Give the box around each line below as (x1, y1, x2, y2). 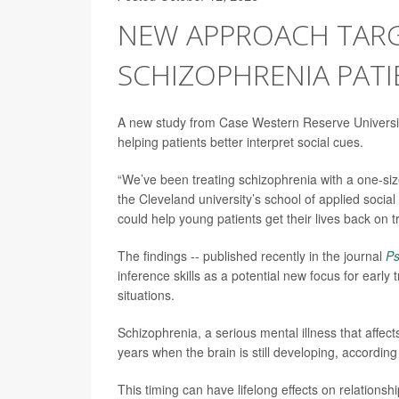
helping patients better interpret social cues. (118, 133, 363, 151)
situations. (118, 286, 175, 304)
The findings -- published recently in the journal (118, 247, 386, 265)
